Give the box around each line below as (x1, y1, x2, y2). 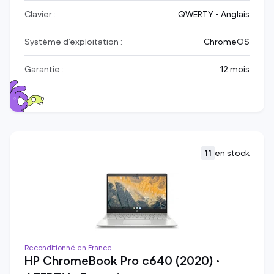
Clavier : (24, 9, 56, 20)
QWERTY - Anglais (178, 9, 250, 20)
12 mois (220, 64, 250, 75)
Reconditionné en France (24, 243, 112, 253)
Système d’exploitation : (24, 36, 122, 48)
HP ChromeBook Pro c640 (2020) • (24, 253, 220, 269)
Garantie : (24, 64, 64, 75)
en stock (215, 147, 250, 159)
